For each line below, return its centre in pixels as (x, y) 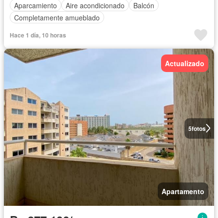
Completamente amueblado (57, 17)
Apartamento (183, 191)
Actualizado (185, 63)
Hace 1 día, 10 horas (38, 35)
